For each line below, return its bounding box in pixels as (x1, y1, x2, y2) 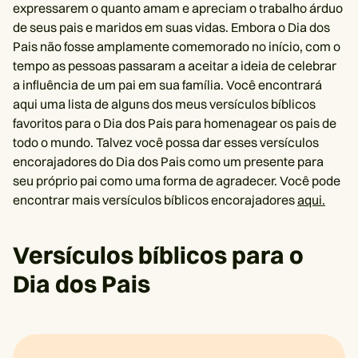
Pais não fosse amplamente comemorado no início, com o (13, 38, 340, 55)
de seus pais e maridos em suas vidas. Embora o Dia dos (13, 19, 330, 36)
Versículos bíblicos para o (13, 241, 304, 271)
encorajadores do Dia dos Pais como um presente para (13, 153, 324, 170)
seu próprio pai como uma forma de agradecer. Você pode (13, 173, 340, 189)
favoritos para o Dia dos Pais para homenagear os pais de (13, 115, 336, 132)
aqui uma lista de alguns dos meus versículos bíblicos (13, 96, 316, 113)
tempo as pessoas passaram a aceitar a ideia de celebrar (13, 58, 336, 74)
